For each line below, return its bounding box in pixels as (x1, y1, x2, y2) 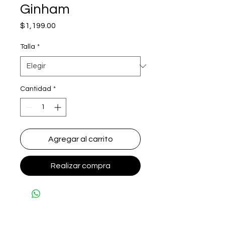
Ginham (20, 2, 70, 17)
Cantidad (20, 85, 51, 92)
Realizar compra (50, 161, 110, 170)
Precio (55, 21, 79, 29)
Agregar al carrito (48, 135, 113, 143)
